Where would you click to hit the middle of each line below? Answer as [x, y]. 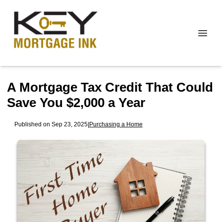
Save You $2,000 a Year [76, 103]
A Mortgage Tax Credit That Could [110, 87]
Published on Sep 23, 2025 [51, 124]
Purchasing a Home [116, 124]
